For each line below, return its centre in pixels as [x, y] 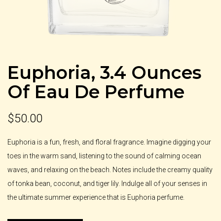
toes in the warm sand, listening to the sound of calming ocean [104, 156]
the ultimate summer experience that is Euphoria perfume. [96, 197]
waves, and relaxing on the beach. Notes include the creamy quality [110, 169]
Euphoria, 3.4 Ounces [104, 72]
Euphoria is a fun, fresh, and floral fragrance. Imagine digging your [109, 142]
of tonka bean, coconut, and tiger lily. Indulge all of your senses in [107, 183]
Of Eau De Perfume [96, 92]
